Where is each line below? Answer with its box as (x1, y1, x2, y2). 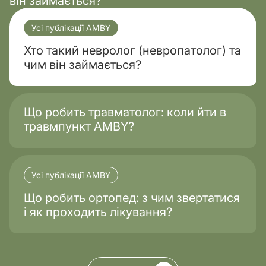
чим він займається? (24, 58, 141, 72)
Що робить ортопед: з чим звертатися (24, 191, 240, 205)
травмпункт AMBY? (24, 119, 134, 134)
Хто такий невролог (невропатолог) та (24, 43, 241, 58)
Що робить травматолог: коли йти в (24, 105, 226, 120)
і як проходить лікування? (24, 205, 172, 220)
